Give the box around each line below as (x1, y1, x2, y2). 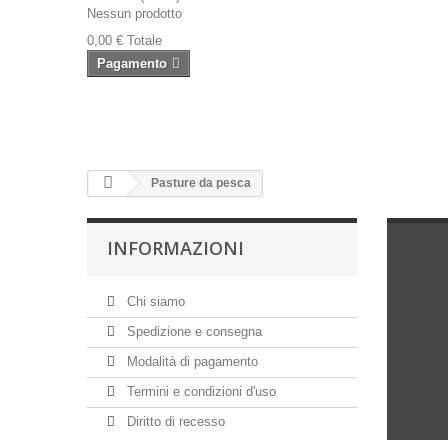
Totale (127, 33, 162, 48)
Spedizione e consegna (123, 324, 262, 339)
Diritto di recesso (123, 414, 225, 429)
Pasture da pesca (148, 176, 251, 190)
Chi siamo (123, 294, 185, 309)
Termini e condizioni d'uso (123, 384, 276, 399)
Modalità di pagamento (123, 354, 258, 369)
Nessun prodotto (87, 6, 182, 21)
